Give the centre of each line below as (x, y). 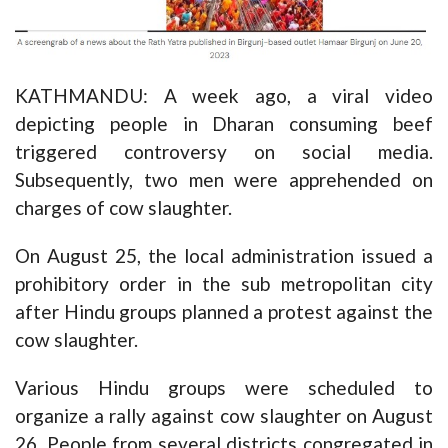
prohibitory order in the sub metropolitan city (224, 284)
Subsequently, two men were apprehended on (224, 180)
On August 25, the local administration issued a (224, 256)
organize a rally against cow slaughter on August (224, 416)
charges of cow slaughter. (123, 208)
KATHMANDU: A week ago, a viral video (224, 96)
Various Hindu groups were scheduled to (224, 388)
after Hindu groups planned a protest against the (224, 312)
